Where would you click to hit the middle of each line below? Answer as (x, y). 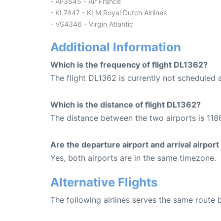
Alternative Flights (104, 182)
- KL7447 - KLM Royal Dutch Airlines (109, 12)
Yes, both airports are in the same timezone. (133, 158)
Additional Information (116, 47)
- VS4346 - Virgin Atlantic (92, 24)
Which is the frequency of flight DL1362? (129, 64)
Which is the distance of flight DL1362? (126, 104)
